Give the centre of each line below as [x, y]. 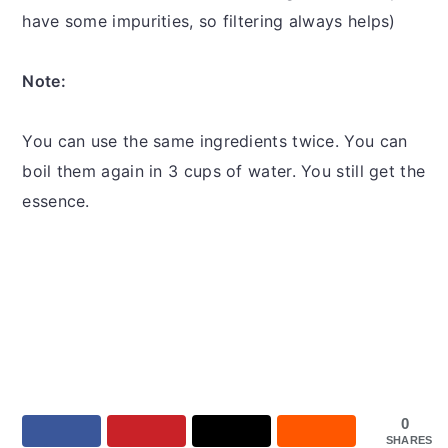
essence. [56, 201]
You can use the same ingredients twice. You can [215, 141]
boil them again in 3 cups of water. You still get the [224, 171]
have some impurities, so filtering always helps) [209, 21]
